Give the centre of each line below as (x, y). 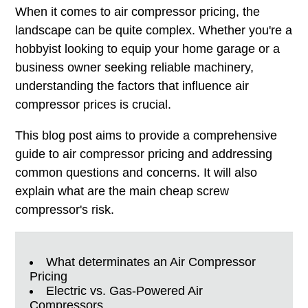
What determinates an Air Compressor (151, 262)
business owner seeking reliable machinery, (134, 67)
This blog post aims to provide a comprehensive (146, 135)
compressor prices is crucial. (93, 104)
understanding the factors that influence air (132, 86)
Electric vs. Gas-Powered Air (125, 290)
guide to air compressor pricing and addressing (143, 154)
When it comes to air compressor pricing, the (137, 11)
